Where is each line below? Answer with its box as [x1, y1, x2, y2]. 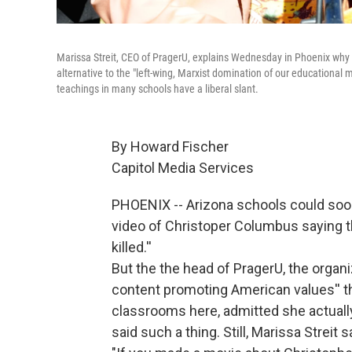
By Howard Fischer [112, 138, 229, 156]
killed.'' [112, 239, 152, 256]
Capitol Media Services [112, 159, 254, 177]
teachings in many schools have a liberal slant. [57, 82, 258, 96]
